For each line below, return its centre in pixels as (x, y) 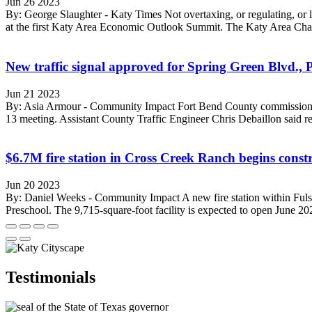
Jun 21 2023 (33, 93)
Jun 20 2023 (33, 185)
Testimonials (50, 277)
